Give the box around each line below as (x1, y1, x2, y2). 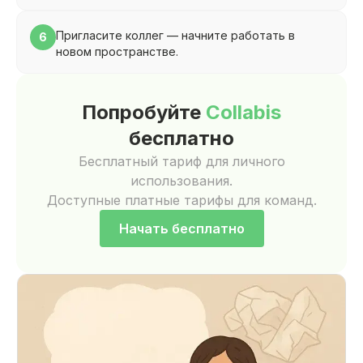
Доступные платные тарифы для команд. (46, 192, 317, 208)
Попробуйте (82, 100, 206, 124)
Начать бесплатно (118, 220, 245, 237)
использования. (130, 173, 233, 189)
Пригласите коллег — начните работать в (56, 28, 295, 42)
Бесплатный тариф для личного (78, 153, 285, 169)
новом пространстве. (56, 45, 178, 58)
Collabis (206, 100, 281, 124)
